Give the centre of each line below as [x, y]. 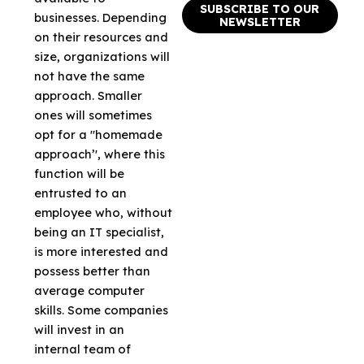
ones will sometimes [93, 115]
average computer [90, 290]
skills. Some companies [102, 310]
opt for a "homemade [99, 134]
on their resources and [102, 37]
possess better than [93, 271]
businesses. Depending [101, 17]
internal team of [83, 349]
